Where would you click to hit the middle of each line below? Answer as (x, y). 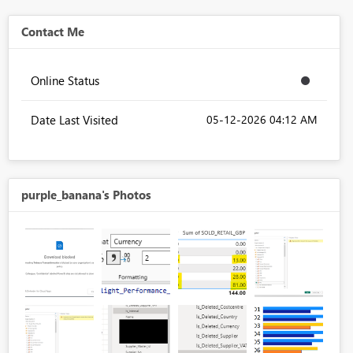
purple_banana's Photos (86, 195)
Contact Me (52, 32)
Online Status (65, 81)
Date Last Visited (74, 120)
